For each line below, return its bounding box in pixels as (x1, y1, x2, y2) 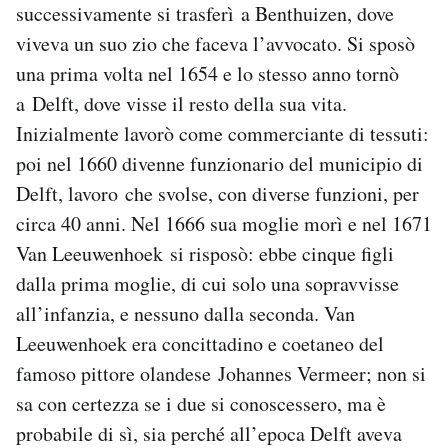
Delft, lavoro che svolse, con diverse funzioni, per (16, 180, 419, 208)
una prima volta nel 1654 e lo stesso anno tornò (16, 60, 399, 88)
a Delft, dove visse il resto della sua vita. (16, 90, 347, 118)
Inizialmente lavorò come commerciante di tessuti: (16, 120, 429, 148)
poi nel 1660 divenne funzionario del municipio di (16, 150, 423, 178)
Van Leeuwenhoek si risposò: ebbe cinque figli (16, 240, 394, 268)
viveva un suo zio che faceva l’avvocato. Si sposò (16, 30, 415, 58)
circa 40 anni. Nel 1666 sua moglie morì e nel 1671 (16, 210, 432, 238)
